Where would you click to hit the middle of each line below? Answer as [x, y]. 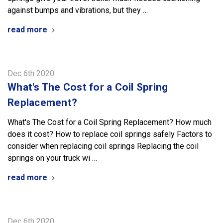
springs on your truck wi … [52, 158]
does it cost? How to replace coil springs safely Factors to [110, 134]
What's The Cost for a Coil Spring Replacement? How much [110, 122]
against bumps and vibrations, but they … [78, 10]
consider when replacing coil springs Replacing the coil [103, 146]
